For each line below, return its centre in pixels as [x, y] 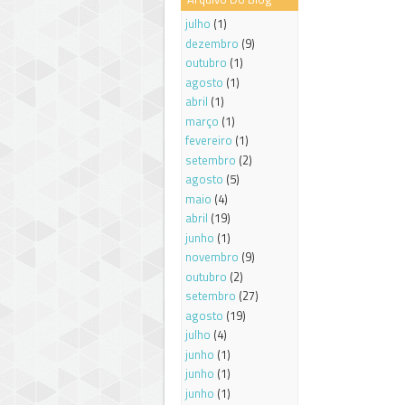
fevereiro [209, 141]
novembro [212, 257]
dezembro [212, 43]
